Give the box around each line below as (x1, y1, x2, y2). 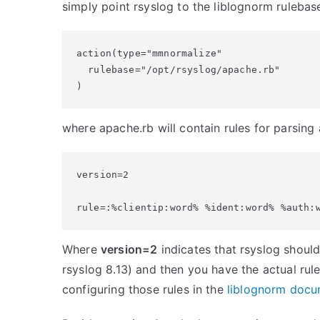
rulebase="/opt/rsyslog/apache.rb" (76, 64, 281, 75)
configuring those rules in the (62, 282, 227, 296)
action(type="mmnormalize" (76, 48, 222, 59)
